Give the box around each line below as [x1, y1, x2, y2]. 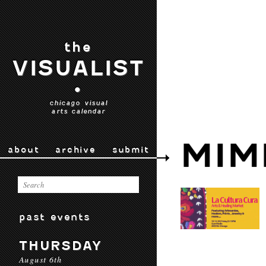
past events [19, 211, 91, 223]
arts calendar [51, 107, 106, 115]
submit [112, 144, 149, 155]
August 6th [19, 254, 62, 265]
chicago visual [49, 99, 108, 107]
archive [55, 144, 96, 155]
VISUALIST [11, 56, 145, 81]
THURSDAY [19, 238, 102, 253]
